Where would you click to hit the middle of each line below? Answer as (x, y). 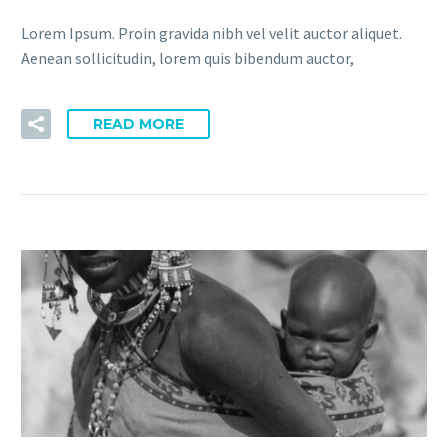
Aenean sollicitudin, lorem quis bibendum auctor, (187, 58)
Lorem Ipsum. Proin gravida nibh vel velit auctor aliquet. (211, 33)
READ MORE (138, 123)
